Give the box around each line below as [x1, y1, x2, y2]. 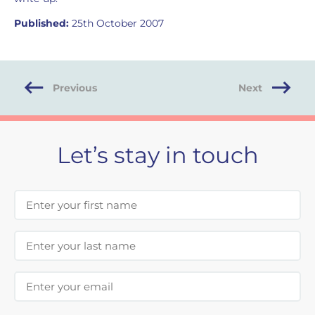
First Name [13, 189, 74, 202]
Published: [14, 17, 69, 30]
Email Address [13, 271, 91, 284]
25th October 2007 [69, 17, 164, 30]
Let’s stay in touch [56, 141, 259, 169]
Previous [53, 82, 97, 94]
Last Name [13, 230, 72, 243]
